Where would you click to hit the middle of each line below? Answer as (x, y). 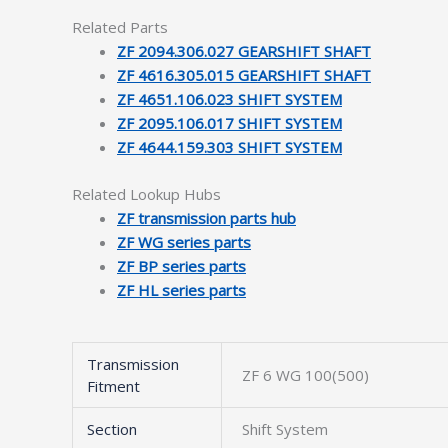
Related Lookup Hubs (146, 193)
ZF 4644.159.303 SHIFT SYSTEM (229, 147)
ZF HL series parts (181, 289)
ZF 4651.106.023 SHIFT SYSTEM (229, 99)
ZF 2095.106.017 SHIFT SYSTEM (229, 123)
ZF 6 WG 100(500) (306, 375)
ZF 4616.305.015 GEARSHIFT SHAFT (244, 75)
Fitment (113, 386)
